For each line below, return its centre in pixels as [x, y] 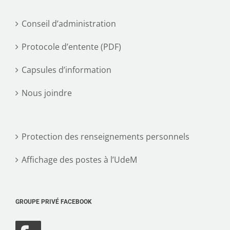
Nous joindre [47, 93]
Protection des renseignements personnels [106, 136]
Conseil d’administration [69, 23]
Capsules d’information [66, 70]
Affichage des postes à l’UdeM [79, 159]
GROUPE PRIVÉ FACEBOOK [54, 202]
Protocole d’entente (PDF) [71, 46]
